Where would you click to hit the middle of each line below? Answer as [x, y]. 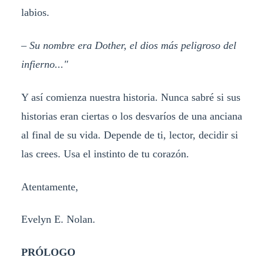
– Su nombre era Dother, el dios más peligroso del [128, 45]
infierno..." [44, 64]
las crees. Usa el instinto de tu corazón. [105, 154]
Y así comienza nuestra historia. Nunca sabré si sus [131, 97]
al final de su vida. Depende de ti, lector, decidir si [129, 135]
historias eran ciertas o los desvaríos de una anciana [131, 116]
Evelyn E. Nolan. [58, 220]
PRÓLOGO [48, 253]
